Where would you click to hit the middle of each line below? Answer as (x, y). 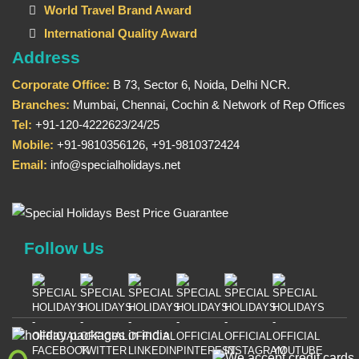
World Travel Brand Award (118, 10)
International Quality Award (121, 33)
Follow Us (64, 248)
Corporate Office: (61, 84)
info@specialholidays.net (114, 164)
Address (46, 57)
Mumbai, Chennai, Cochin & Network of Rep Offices (208, 104)
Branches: (41, 104)
